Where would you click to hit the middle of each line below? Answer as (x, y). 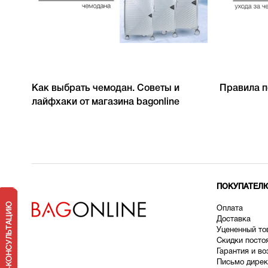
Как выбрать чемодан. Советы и (105, 89)
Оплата (230, 209)
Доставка (235, 220)
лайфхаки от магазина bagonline (105, 102)
